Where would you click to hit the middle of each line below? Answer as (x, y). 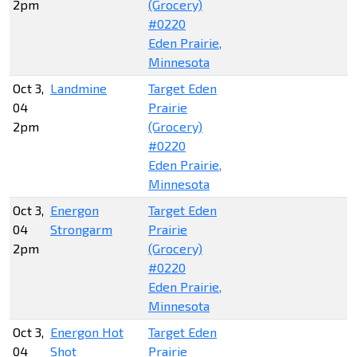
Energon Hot (87, 332)
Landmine (78, 88)
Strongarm (81, 229)
